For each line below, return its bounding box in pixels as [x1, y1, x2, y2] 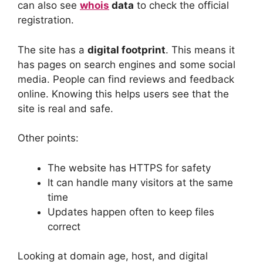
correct [48, 220, 80, 232]
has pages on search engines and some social [18, 58, 235, 70]
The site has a [18, 43, 87, 56]
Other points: [18, 132, 79, 144]
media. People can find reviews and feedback [18, 73, 234, 85]
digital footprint [87, 43, 166, 56]
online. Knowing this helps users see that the [18, 87, 229, 100]
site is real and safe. [18, 102, 113, 114]
